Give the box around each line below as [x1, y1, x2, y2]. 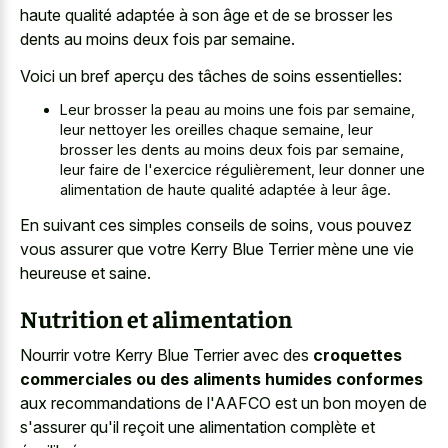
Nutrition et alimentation [20, 302, 292, 333]
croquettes [313, 345, 402, 365]
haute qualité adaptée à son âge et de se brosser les [20, 5, 393, 25]
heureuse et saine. [20, 262, 151, 283]
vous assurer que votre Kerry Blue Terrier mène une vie [20, 238, 414, 259]
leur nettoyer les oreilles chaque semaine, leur [60, 121, 373, 138]
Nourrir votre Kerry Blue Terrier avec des [20, 345, 313, 365]
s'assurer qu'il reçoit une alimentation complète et [20, 417, 375, 437]
